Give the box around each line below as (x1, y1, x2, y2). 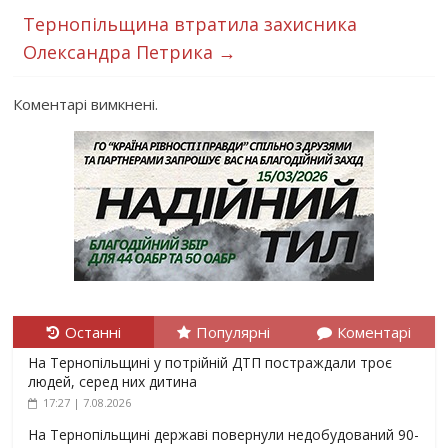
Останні (64, 322, 121, 342)
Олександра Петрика (23, 40, 219, 64)
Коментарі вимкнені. (13, 94, 159, 114)
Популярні (196, 322, 271, 342)
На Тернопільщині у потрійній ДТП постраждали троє (28, 353, 393, 372)
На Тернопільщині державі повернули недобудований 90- (28, 425, 420, 444)
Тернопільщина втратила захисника (23, 12, 358, 36)
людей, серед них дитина (28, 372, 198, 391)
